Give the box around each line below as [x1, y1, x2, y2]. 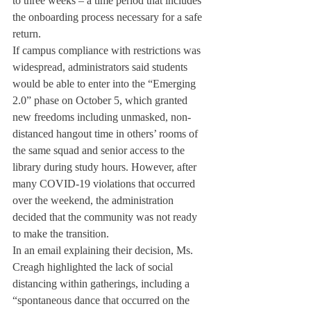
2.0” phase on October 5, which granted [12, 94, 190, 106]
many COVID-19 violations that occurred [12, 178, 198, 190]
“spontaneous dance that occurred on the [12, 294, 192, 306]
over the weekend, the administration [12, 194, 176, 206]
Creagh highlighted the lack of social [12, 261, 176, 273]
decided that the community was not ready [12, 211, 200, 223]
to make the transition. [12, 228, 109, 239]
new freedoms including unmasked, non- [12, 111, 191, 123]
